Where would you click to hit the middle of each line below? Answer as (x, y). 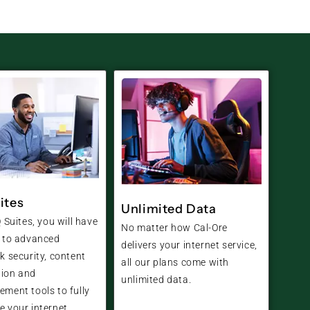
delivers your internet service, (189, 245)
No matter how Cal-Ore (174, 227)
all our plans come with (175, 262)
